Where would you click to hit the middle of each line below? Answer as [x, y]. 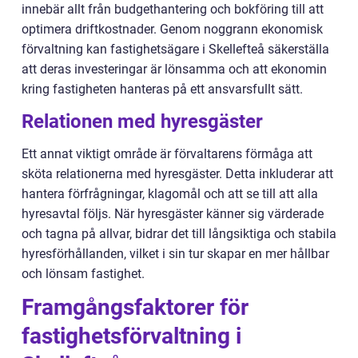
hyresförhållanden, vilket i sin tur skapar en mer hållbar [175, 254]
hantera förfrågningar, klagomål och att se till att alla [170, 194]
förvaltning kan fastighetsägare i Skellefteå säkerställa [175, 50]
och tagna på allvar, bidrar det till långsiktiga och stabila [179, 234]
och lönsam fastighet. [83, 274]
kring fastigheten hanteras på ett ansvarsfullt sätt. [162, 89]
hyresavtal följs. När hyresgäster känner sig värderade [173, 214]
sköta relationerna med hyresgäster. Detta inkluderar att [177, 174]
